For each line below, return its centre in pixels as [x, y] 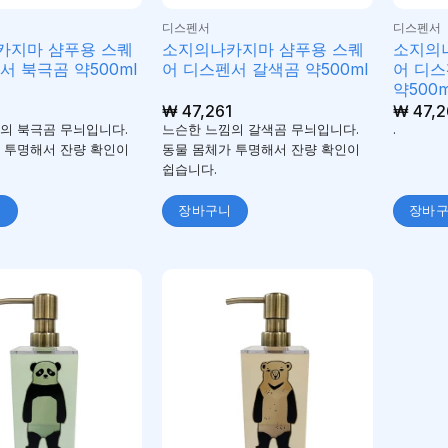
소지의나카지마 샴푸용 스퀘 [262, 48]
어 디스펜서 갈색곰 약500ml [264, 68]
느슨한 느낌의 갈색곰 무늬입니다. [260, 130]
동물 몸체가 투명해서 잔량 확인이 [260, 150]
